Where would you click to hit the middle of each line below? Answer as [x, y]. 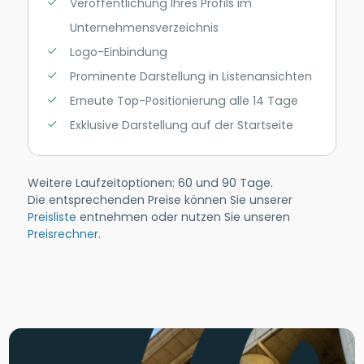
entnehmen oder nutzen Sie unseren [183, 217]
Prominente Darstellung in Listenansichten [191, 76]
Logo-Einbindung [118, 52]
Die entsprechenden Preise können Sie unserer [160, 199]
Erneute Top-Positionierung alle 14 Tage [184, 100]
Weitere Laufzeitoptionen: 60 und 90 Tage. [150, 182]
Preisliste [52, 217]
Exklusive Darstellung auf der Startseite [181, 125]
